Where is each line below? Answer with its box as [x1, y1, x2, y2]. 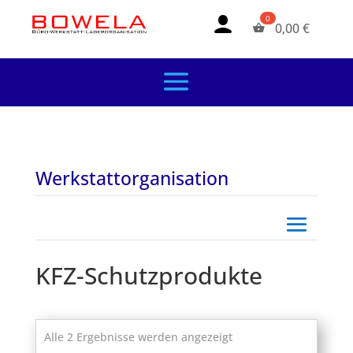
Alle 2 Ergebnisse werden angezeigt [43, 329, 232, 345]
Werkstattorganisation [35, 165, 229, 191]
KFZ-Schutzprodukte [35, 259, 262, 292]
